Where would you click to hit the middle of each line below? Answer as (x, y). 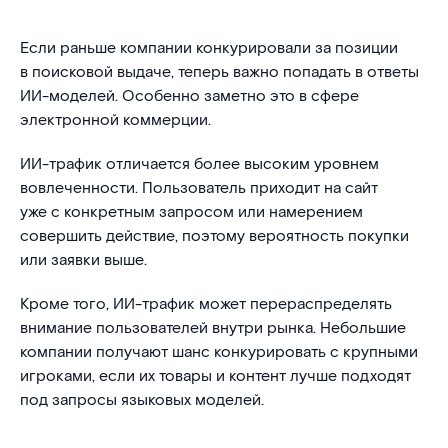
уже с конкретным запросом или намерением (191, 212)
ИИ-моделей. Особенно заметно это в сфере (189, 96)
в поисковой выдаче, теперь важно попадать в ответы (219, 72)
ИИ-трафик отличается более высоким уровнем (199, 164)
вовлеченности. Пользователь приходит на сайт (199, 188)
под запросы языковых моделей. (142, 400)
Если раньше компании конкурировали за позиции (209, 48)
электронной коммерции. (115, 120)
